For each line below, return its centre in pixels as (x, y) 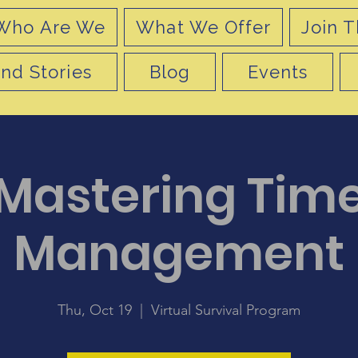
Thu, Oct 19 (95, 310)
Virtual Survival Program (226, 310)
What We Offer (204, 27)
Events (278, 72)
